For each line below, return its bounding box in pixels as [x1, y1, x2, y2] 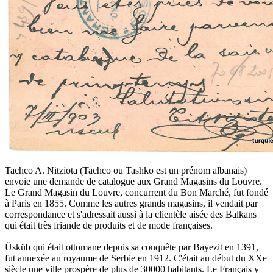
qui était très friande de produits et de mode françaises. [5, 219, 213, 230]
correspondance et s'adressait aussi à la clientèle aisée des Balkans [5, 208, 257, 219]
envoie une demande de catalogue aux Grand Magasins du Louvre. [5, 175, 262, 186]
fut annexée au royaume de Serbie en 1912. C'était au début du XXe [5, 252, 267, 263]
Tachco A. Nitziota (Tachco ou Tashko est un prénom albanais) [5, 165, 247, 175]
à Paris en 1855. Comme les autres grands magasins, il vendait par [5, 197, 258, 208]
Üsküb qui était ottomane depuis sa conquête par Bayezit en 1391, [5, 241, 258, 252]
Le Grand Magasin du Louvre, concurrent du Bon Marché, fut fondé [5, 186, 268, 197]
